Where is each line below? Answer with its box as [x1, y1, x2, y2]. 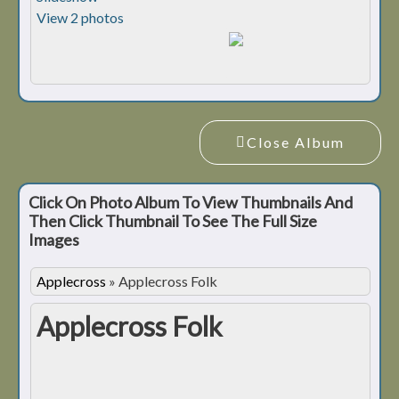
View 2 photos [37, 9, 124, 27]
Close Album [247, 134, 345, 151]
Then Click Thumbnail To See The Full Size [28, 211, 317, 232]
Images [28, 230, 82, 250]
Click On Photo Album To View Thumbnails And [28, 192, 353, 213]
